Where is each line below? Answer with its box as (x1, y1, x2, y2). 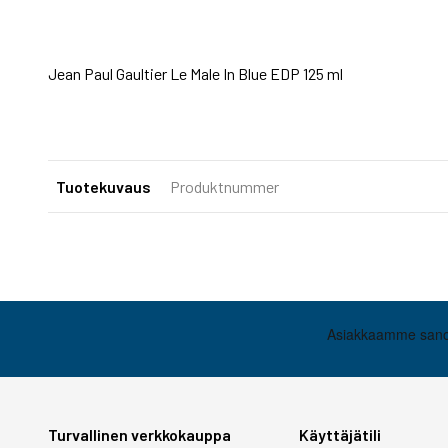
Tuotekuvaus (56, 177, 151, 196)
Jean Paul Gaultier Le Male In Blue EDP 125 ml (48, 64, 343, 83)
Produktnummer (170, 177, 279, 196)
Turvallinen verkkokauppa (48, 425, 231, 444)
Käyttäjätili (299, 425, 382, 444)
